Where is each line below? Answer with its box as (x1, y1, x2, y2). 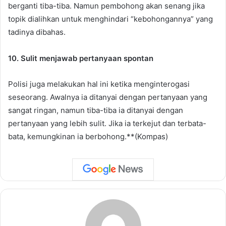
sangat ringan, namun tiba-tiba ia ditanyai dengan (8, 105, 183, 115)
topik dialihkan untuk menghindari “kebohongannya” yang (8, 14, 213, 24)
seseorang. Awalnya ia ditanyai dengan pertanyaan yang (8, 92, 207, 102)
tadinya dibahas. (8, 27, 66, 37)
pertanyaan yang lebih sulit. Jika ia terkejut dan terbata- (8, 118, 206, 128)
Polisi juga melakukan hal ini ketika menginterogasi (8, 79, 190, 89)
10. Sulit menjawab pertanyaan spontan (8, 53, 153, 63)
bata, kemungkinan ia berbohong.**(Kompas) (8, 131, 168, 141)
